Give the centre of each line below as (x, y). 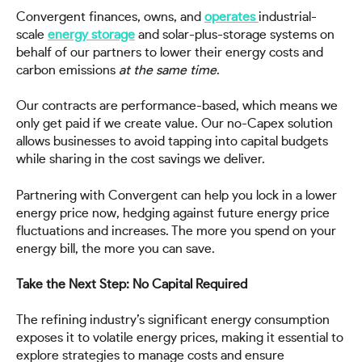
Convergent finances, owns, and (110, 17)
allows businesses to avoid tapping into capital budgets (172, 142)
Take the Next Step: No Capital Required (132, 284)
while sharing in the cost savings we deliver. (141, 160)
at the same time (168, 70)
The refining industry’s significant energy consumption (173, 320)
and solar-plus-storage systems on (235, 34)
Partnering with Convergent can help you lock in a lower (177, 195)
